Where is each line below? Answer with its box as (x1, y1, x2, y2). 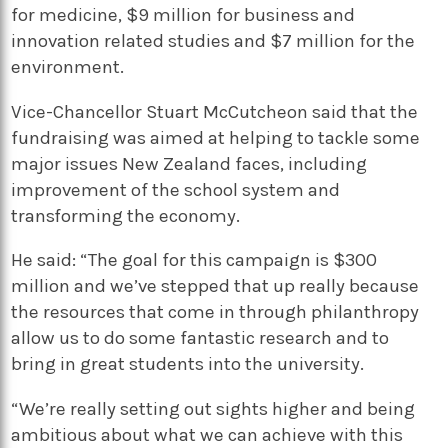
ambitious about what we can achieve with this (11, 424, 404, 446)
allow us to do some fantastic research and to (11, 327, 390, 350)
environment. (11, 56, 125, 79)
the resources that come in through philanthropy (11, 301, 420, 324)
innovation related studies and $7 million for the (11, 30, 416, 53)
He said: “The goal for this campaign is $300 (11, 249, 378, 272)
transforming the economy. (11, 204, 241, 227)
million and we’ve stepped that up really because (11, 275, 420, 298)
